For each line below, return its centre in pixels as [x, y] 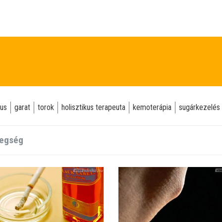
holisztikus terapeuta [93, 107]
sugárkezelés [199, 107]
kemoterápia [152, 107]
